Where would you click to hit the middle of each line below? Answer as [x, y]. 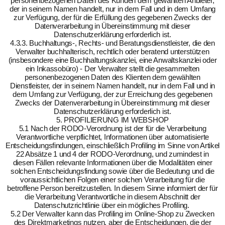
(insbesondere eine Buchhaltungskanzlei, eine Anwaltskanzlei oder [113, 60]
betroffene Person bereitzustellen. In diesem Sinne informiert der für [113, 188]
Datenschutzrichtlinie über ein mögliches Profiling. [113, 205]
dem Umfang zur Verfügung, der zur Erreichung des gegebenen [113, 94]
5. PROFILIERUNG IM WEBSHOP [113, 120]
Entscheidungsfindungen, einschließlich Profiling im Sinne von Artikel [113, 145]
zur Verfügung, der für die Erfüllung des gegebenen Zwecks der [113, 17]
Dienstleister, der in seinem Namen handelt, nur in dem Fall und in [113, 86]
